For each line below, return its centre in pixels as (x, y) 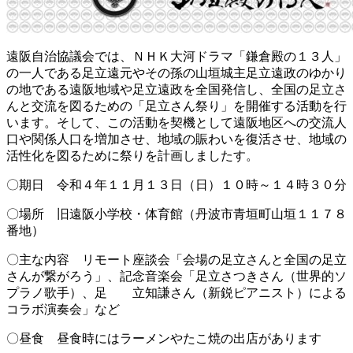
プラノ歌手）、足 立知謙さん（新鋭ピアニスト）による (176, 292)
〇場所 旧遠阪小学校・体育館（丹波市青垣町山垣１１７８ (176, 214)
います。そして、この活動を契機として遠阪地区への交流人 (176, 122)
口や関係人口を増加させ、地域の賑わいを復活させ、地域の (176, 139)
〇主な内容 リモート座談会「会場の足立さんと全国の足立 (176, 259)
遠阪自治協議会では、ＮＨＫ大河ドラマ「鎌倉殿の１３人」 (176, 56)
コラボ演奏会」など (63, 309)
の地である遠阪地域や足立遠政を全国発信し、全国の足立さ (176, 89)
